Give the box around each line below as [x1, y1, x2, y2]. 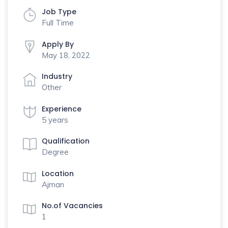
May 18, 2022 [42, 50, 90, 60]
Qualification [42, 136, 90, 146]
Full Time [42, 18, 74, 27]
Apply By [42, 39, 74, 49]
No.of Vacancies [42, 201, 103, 211]
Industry [42, 71, 72, 81]
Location [42, 168, 74, 179]
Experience [42, 103, 81, 114]
